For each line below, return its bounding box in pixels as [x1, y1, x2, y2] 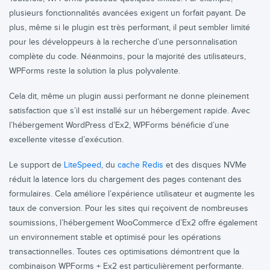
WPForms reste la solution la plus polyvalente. [9, 66, 180, 76]
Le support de [9, 160, 64, 170]
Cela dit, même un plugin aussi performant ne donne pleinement [9, 92, 249, 101]
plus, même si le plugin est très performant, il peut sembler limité [9, 23, 250, 33]
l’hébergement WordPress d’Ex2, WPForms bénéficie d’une [9, 121, 229, 130]
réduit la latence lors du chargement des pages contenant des [9, 175, 242, 184]
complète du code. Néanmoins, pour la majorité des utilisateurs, [9, 52, 246, 61]
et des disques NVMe [163, 160, 246, 170]
